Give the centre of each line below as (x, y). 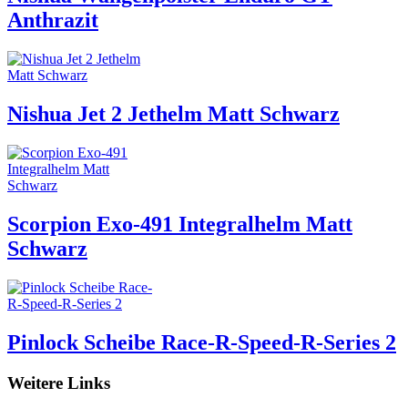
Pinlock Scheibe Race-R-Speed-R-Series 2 (202, 342)
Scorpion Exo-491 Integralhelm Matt (180, 224)
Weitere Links (59, 382)
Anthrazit (53, 20)
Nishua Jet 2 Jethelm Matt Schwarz (173, 114)
